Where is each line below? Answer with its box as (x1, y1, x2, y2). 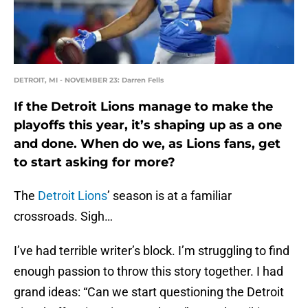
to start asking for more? (14, 155, 175, 170)
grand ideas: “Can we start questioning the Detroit (14, 285, 284, 300)
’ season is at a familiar (107, 188, 232, 203)
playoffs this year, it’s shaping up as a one (14, 118, 282, 133)
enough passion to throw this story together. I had (14, 264, 283, 279)
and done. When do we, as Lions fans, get (14, 136, 280, 152)
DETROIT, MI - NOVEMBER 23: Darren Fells (14, 76, 164, 85)
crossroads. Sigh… (14, 209, 113, 224)
